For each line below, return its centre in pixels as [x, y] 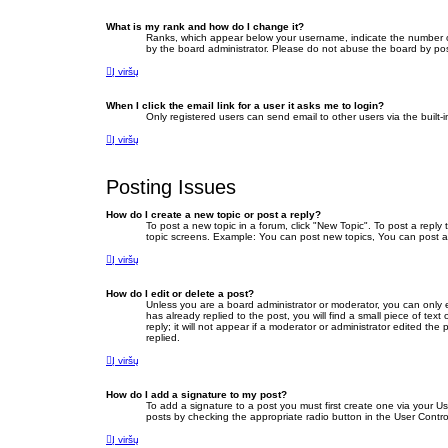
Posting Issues [171, 187]
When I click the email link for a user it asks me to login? [245, 106]
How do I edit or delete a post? [180, 294]
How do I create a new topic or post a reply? [213, 215]
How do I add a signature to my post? [196, 395]
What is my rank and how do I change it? [205, 27]
